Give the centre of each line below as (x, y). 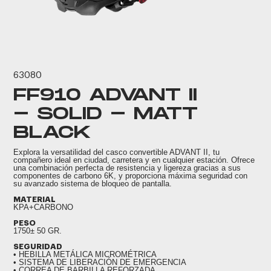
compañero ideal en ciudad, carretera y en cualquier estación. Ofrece (134, 160)
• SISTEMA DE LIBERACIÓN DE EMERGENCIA (100, 262)
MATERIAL (35, 199)
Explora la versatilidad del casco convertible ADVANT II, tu (117, 152)
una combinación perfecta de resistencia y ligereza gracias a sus (127, 168)
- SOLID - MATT (106, 114)
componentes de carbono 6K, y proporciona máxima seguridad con (131, 176)
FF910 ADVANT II (106, 95)
